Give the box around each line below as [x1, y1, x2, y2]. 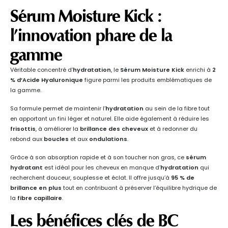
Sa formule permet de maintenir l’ [10, 104, 105, 113]
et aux [69, 135, 89, 144]
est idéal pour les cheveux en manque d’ [43, 163, 160, 172]
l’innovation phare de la [10, 25, 173, 46]
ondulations [89, 135, 127, 144]
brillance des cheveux [80, 125, 148, 133]
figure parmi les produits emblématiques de [83, 76, 212, 84]
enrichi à [184, 66, 212, 74]
